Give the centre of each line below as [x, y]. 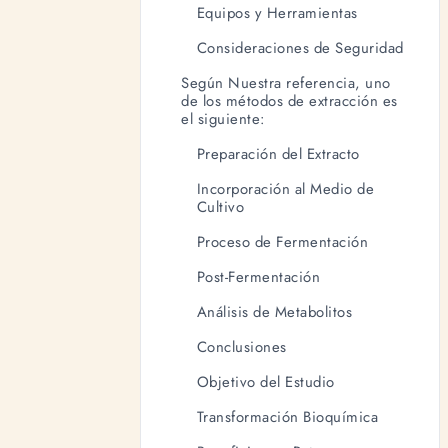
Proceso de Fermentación [282, 241]
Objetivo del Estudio [265, 381]
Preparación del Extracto [278, 153]
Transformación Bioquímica [287, 416]
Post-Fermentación [258, 276]
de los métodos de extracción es [289, 100]
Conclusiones [241, 346]
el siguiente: [223, 118]
